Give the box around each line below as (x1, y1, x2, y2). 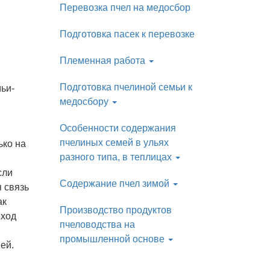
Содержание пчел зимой (59, 178, 172, 189)
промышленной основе (59, 234, 167, 244)
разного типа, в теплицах (59, 152, 174, 162)
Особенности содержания (59, 123, 176, 133)
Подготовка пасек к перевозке (59, 29, 195, 39)
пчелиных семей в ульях (59, 137, 169, 148)
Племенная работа (59, 55, 148, 66)
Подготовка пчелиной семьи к (59, 82, 192, 92)
